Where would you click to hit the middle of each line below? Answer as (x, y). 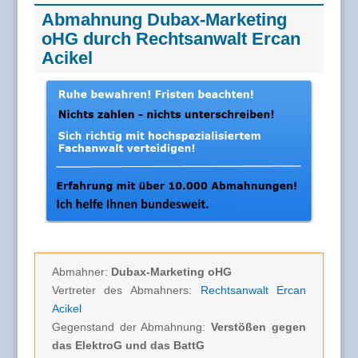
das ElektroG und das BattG (128, 345)
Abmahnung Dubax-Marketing (164, 20)
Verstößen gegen (259, 326)
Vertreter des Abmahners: (126, 290)
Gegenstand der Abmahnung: (131, 326)
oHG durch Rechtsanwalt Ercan (171, 39)
